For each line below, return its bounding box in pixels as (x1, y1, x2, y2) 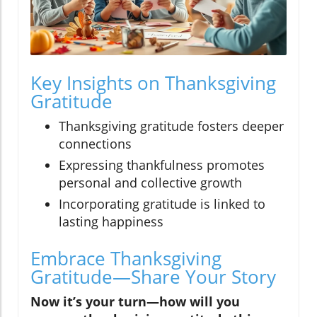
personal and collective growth (59, 174, 242, 192)
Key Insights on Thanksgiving (30, 70, 276, 96)
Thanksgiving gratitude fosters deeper (59, 117, 284, 135)
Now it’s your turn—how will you (30, 293, 240, 311)
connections (59, 135, 132, 153)
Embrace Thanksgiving (30, 246, 221, 272)
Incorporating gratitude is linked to (59, 195, 265, 213)
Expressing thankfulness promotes (59, 156, 265, 174)
